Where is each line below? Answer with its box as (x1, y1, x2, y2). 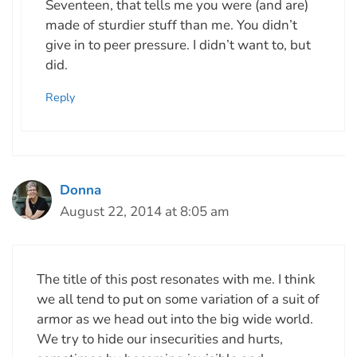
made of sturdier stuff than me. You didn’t (45, 15, 297, 34)
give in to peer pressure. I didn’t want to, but (45, 35, 311, 54)
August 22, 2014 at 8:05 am (60, 202, 229, 222)
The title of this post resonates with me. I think (37, 269, 316, 288)
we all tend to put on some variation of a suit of (37, 289, 320, 308)
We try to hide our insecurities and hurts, (37, 329, 283, 348)
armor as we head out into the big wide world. (37, 309, 313, 328)
